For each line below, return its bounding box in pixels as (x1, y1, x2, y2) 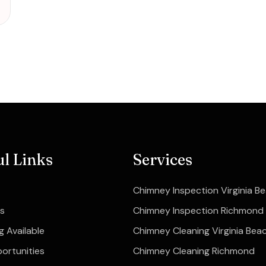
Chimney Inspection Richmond (133, 204, 264, 217)
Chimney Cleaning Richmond (133, 244, 255, 257)
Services (133, 150, 192, 169)
